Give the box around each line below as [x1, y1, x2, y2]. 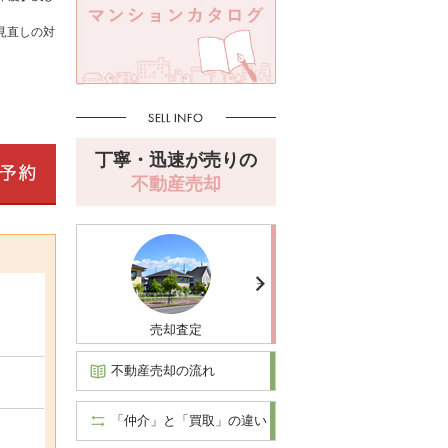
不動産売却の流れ [111, 362, 215, 378]
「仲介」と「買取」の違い [111, 412, 267, 428]
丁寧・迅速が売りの [95, 149, 257, 170]
